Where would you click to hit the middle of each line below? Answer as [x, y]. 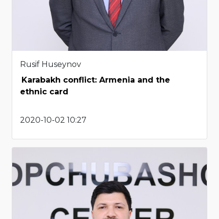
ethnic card [44, 92]
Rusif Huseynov [51, 65]
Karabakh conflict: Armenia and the [96, 80]
